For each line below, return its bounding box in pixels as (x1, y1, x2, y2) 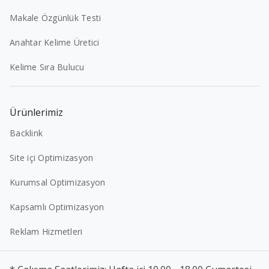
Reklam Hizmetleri (10, 226, 83, 238)
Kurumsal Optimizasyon (10, 177, 106, 189)
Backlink (10, 127, 43, 139)
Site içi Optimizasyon (10, 152, 94, 164)
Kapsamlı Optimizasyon (10, 201, 104, 213)
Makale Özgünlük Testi (10, 12, 101, 24)
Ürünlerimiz (10, 106, 63, 119)
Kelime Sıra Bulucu (10, 61, 85, 73)
